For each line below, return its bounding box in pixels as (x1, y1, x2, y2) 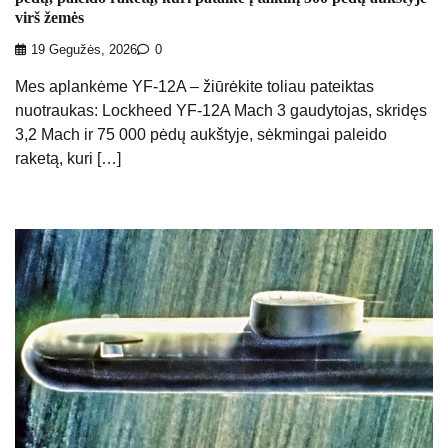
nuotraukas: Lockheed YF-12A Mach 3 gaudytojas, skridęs (15, 101, 427, 119)
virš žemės (15, 8, 84, 26)
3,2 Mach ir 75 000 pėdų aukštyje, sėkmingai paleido (15, 125, 387, 143)
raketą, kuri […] (15, 149, 121, 167)
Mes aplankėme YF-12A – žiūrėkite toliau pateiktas (15, 77, 374, 95)
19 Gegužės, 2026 (31, 42, 137, 57)
